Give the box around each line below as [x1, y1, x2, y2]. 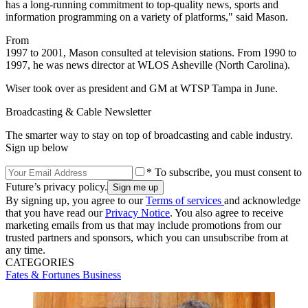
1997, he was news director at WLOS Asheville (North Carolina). [5, 58, 290, 71]
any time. [5, 243, 45, 256]
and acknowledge [224, 194, 300, 206]
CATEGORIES [5, 256, 74, 268]
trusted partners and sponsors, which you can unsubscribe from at [5, 231, 288, 243]
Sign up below [5, 141, 69, 153]
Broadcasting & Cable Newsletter [5, 105, 151, 118]
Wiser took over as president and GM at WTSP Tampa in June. [5, 82, 278, 94]
